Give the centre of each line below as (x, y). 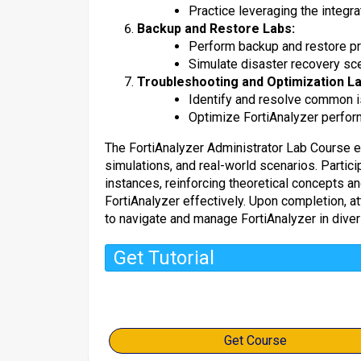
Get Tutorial (164, 258)
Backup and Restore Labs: (216, 29)
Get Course (255, 340)
